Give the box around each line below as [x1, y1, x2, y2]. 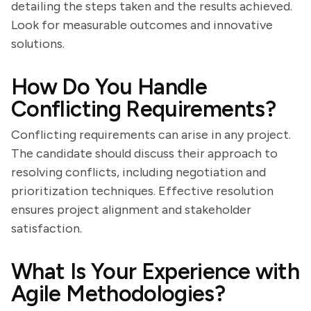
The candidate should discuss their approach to [11, 146, 278, 161]
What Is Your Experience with [11, 258, 300, 285]
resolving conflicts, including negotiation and [11, 165, 266, 180]
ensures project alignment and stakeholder [11, 202, 251, 217]
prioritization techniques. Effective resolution [11, 183, 274, 199]
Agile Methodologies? [11, 280, 226, 307]
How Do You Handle [11, 74, 208, 100]
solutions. [11, 36, 65, 51]
